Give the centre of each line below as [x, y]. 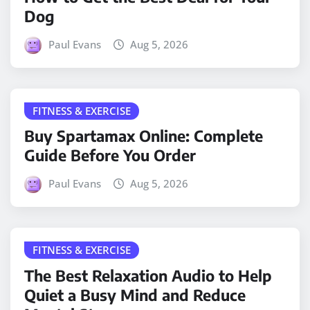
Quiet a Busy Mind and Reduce [135, 294]
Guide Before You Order [110, 155]
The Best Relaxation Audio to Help [148, 275]
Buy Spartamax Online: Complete [144, 136]
